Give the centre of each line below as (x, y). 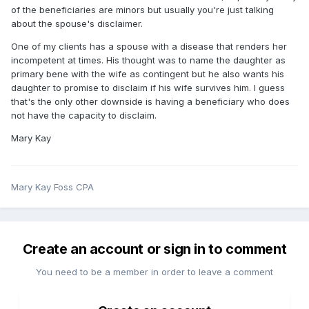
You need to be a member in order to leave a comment (154, 272)
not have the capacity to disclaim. (84, 116)
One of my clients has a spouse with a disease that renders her (149, 47)
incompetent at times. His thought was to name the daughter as (148, 60)
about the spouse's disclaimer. (77, 24)
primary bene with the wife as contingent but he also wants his (148, 74)
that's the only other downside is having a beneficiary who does (150, 102)
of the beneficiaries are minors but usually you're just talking (142, 10)
